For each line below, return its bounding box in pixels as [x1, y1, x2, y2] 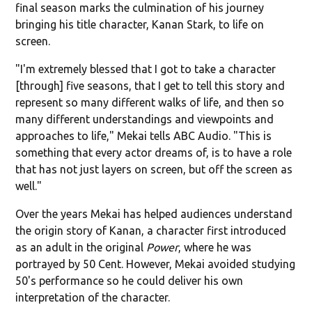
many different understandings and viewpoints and [15, 112, 274, 125]
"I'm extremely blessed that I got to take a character [15, 62, 276, 75]
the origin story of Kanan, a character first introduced [15, 224, 287, 237]
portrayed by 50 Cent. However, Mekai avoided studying [15, 257, 296, 270]
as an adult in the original [15, 240, 147, 253]
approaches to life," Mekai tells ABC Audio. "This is [15, 129, 272, 142]
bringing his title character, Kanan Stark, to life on [15, 17, 265, 31]
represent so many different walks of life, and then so [15, 95, 285, 109]
